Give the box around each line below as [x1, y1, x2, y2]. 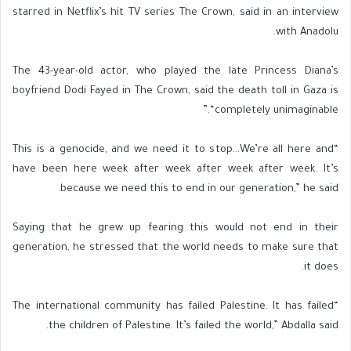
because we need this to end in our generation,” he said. [60, 183, 338, 195]
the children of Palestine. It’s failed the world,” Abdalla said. [49, 320, 338, 332]
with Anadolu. [276, 26, 338, 38]
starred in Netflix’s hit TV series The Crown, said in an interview [13, 6, 338, 19]
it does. [304, 261, 338, 273]
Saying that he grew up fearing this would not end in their [13, 222, 338, 234]
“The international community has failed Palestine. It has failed [13, 300, 334, 313]
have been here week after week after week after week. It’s [13, 163, 338, 175]
